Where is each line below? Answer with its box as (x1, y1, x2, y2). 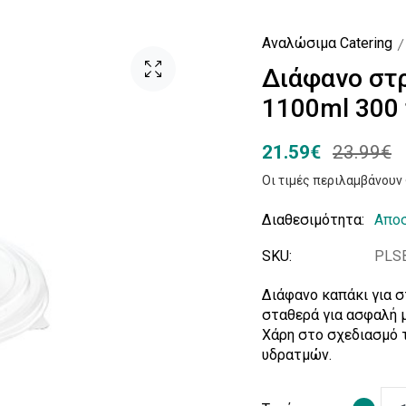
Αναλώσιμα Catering (262, 34, 392, 52)
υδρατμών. (262, 346, 332, 363)
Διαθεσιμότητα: (262, 211, 364, 228)
